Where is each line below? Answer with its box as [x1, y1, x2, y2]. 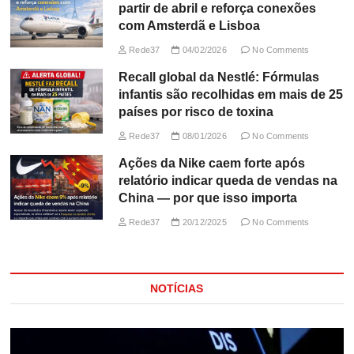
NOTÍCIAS [150, 281, 204, 295]
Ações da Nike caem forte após [118, 156, 305, 170]
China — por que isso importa [118, 190, 297, 205]
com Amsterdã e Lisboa [118, 18, 260, 32]
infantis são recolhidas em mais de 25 [118, 87, 343, 101]
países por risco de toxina [118, 104, 273, 119]
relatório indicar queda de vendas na [118, 173, 337, 187]
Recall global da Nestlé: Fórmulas [118, 70, 319, 84]
